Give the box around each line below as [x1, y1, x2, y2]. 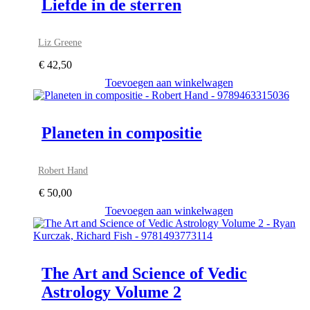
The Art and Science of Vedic [42, 264, 247, 283]
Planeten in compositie [42, 124, 202, 143]
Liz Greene [38, 37, 82, 48]
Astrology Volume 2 [42, 283, 181, 302]
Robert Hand [38, 165, 89, 176]
